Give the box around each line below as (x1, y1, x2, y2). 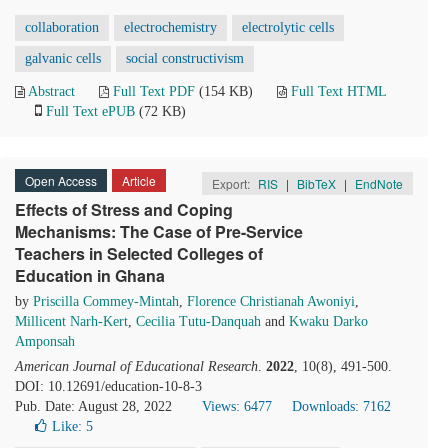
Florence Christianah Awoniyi (187, 294, 355, 309)
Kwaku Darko (289, 314, 368, 329)
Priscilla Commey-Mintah (33, 294, 179, 309)
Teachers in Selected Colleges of (15, 242, 263, 265)
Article (122, 172, 156, 189)
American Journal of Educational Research (15, 359, 258, 374)
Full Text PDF (113, 84, 195, 99)
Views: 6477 (202, 399, 272, 414)
